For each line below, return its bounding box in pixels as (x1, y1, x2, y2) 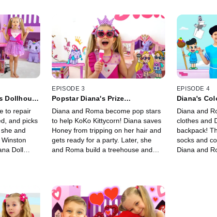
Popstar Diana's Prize (52, 94, 124, 103)
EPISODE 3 (52, 85, 85, 93)
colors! (176, 165, 197, 173)
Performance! (52, 102, 98, 110)
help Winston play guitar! (52, 155, 128, 164)
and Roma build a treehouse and (52, 146, 153, 154)
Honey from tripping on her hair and (52, 126, 162, 135)
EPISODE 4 (176, 85, 210, 93)
